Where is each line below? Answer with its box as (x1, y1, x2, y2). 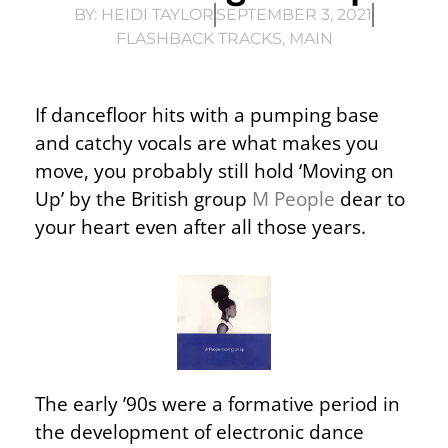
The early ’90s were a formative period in (35, 389, 400, 417)
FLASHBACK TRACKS (115, 28, 282, 48)
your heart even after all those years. (35, 212, 366, 240)
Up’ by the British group (35, 184, 252, 212)
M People (252, 184, 335, 212)
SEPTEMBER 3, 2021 (216, 4, 372, 24)
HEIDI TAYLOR (97, 4, 214, 24)
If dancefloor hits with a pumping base (35, 100, 379, 128)
